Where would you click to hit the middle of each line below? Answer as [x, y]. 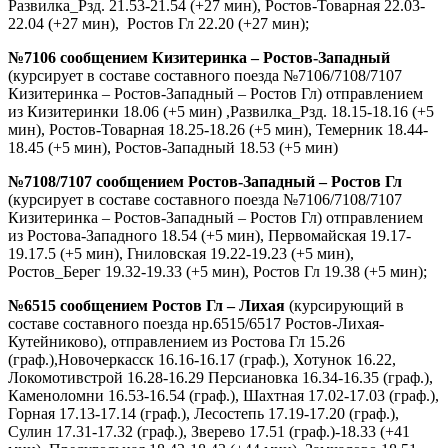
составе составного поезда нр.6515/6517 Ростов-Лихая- [196, 323]
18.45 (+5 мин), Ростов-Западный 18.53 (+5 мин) [173, 147]
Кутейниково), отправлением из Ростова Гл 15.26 [176, 341]
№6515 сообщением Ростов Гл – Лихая [146, 305]
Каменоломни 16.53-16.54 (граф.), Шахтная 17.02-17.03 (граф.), [223, 395]
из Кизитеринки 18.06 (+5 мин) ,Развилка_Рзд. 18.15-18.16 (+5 [221, 111]
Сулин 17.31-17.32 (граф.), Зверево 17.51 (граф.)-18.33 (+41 [209, 431]
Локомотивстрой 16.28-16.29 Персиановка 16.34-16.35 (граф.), [220, 377]
